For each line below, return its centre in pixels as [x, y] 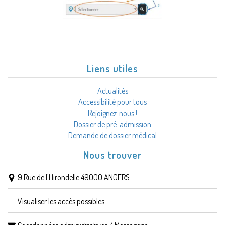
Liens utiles [113, 69]
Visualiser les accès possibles [61, 202]
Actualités [113, 91]
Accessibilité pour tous [113, 102]
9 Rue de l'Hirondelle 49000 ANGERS [74, 178]
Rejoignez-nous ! [113, 113]
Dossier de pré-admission [113, 124]
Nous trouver [113, 155]
